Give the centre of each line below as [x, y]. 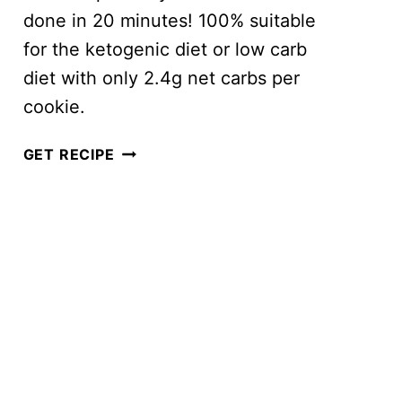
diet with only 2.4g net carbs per [161, 79]
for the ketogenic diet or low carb [165, 50]
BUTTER [145, 268]
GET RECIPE [69, 155]
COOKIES [149, 297]
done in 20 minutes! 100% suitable [169, 21]
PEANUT [146, 239]
